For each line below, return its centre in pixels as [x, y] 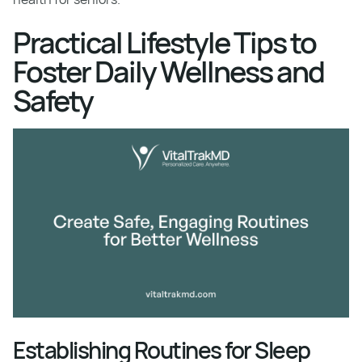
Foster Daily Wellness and [168, 72]
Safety [53, 101]
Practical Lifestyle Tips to [164, 42]
